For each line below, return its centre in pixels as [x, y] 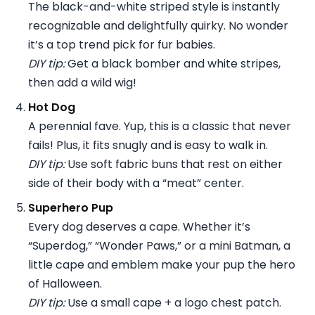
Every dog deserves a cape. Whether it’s [139, 226]
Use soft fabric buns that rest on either [174, 164]
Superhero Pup [71, 207]
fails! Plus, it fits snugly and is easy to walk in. [148, 145]
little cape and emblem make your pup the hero [162, 264]
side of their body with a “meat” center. [136, 183]
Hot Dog [52, 107]
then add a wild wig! [82, 82]
